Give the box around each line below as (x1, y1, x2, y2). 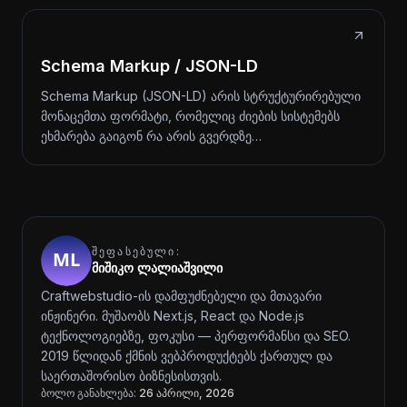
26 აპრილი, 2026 (139, 386, 234, 400)
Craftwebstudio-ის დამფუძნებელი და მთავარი (41, 288, 322, 303)
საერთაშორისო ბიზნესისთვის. (41, 368, 222, 383)
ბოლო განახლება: (41, 386, 136, 400)
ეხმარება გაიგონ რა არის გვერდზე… (41, 128, 262, 144)
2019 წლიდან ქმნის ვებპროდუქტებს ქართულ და (41, 348, 333, 363)
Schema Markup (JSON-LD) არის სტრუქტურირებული (41, 88, 361, 104)
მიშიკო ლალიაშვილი (92, 260, 223, 275)
